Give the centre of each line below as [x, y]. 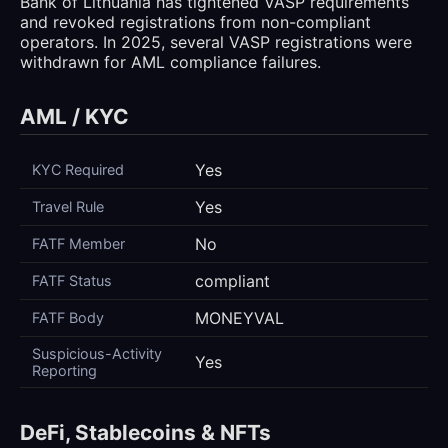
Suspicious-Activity [97, 354]
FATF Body [68, 318]
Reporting [64, 371]
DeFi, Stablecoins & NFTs [145, 433]
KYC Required [78, 170]
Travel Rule [68, 207]
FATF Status [72, 281]
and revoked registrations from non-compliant [195, 22]
